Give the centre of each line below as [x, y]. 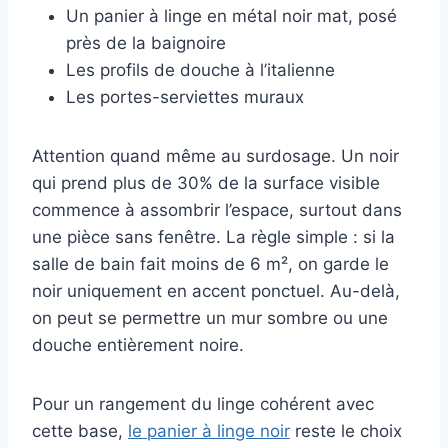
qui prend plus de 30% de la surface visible [206, 183]
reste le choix [346, 431]
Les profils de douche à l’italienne [200, 70]
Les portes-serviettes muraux [185, 97]
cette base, [80, 431]
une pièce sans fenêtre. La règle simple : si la [213, 237]
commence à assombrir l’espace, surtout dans [217, 210]
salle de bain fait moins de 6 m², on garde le [210, 264]
